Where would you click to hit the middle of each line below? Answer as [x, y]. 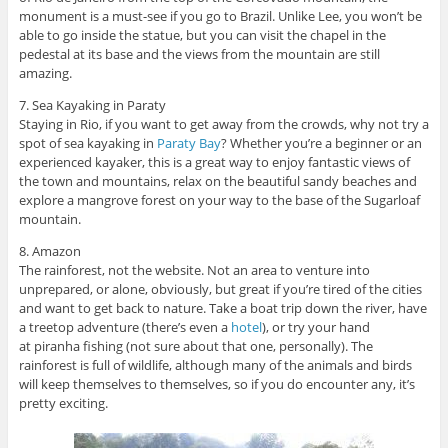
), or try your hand [315, 326]
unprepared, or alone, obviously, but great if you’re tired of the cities [220, 288]
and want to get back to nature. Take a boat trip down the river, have [222, 307]
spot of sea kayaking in [87, 142]
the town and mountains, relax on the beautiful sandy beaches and [217, 180]
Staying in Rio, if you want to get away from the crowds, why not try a [223, 123]
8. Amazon [49, 250]
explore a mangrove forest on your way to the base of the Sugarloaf [219, 199]
